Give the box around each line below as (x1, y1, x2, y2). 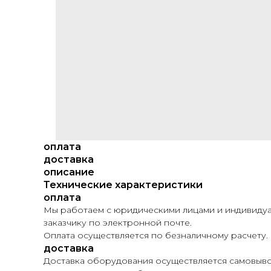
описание (44, 166, 94, 178)
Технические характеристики (44, 179, 203, 191)
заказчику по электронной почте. (44, 217, 192, 228)
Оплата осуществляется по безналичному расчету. (44, 230, 268, 241)
